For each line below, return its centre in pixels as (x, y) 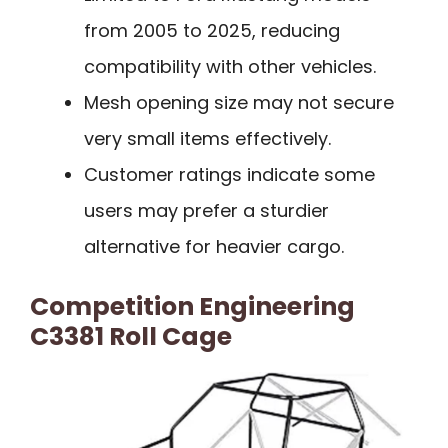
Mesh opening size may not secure (239, 102)
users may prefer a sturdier (206, 210)
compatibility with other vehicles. (230, 66)
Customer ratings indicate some (229, 174)
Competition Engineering (192, 306)
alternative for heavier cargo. (214, 246)
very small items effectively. (207, 138)
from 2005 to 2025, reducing (212, 30)
